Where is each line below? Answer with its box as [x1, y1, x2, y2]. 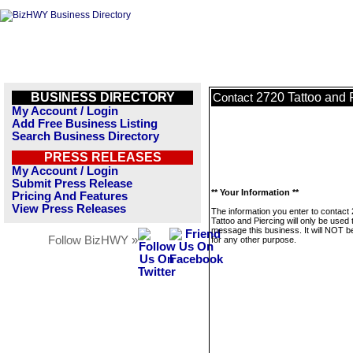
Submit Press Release [12, 177, 132, 190]
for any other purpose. [211, 235, 296, 244]
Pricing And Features [12, 190, 128, 203]
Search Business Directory [12, 130, 159, 143]
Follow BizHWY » [48, 234, 138, 247]
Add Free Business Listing [12, 117, 158, 130]
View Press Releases [12, 203, 126, 215]
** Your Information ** [211, 188, 299, 197]
